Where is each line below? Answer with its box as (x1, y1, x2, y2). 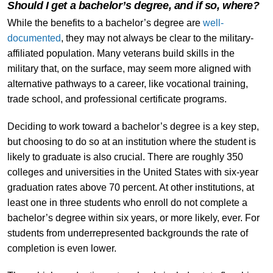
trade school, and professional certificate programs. (7, 93, 227, 104)
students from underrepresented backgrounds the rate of (7, 227, 248, 238)
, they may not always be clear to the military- (60, 32, 253, 43)
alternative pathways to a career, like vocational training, (7, 78, 248, 89)
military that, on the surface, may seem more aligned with (7, 63, 251, 74)
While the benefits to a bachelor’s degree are (7, 17, 203, 28)
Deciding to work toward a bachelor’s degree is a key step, (7, 121, 259, 132)
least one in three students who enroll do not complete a (7, 197, 247, 208)
